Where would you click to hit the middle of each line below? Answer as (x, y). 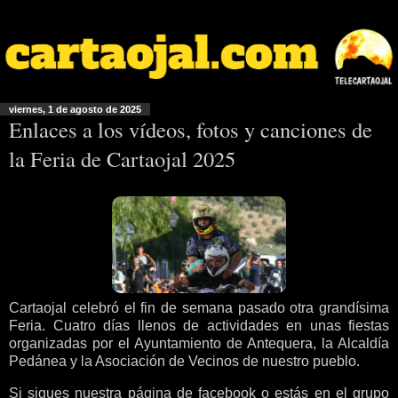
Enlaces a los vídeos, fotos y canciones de (191, 130)
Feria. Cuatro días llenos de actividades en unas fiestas (199, 325)
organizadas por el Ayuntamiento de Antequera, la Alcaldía (199, 343)
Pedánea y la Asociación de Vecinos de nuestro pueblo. (184, 361)
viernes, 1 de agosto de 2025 (75, 110)
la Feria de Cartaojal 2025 (122, 159)
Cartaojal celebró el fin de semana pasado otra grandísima (199, 307)
